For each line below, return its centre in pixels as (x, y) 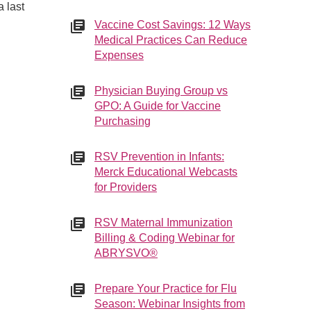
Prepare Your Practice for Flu (166, 288)
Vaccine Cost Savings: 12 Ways (173, 25)
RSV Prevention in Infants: (159, 157)
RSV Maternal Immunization (163, 222)
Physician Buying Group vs (161, 91)
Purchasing (123, 121)
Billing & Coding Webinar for (165, 238)
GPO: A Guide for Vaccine (158, 106)
